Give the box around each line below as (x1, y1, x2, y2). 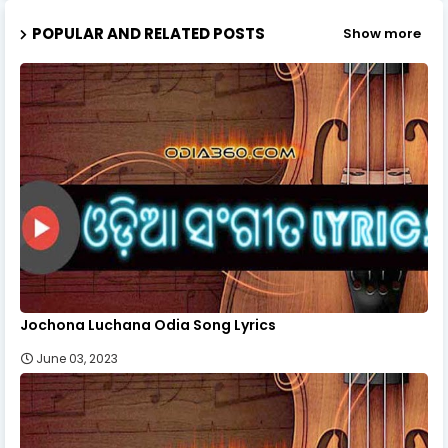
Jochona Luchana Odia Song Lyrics (20, 314, 276, 335)
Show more (343, 24, 421, 44)
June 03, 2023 (36, 349, 118, 367)
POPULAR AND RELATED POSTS (32, 22, 265, 44)
